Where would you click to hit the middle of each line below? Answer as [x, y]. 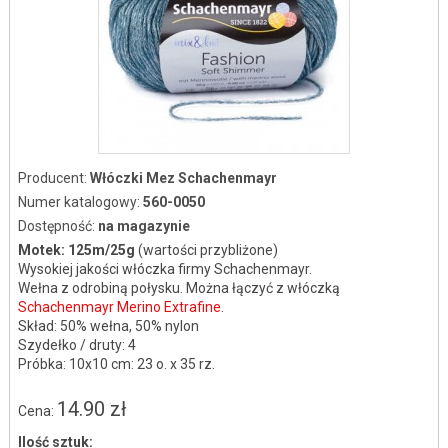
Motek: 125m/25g [77, 250]
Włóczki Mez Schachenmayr [183, 178]
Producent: [53, 178]
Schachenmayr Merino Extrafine [119, 307]
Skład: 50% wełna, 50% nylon [108, 326]
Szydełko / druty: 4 [76, 345]
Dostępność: [57, 226]
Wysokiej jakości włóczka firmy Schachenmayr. [164, 269]
